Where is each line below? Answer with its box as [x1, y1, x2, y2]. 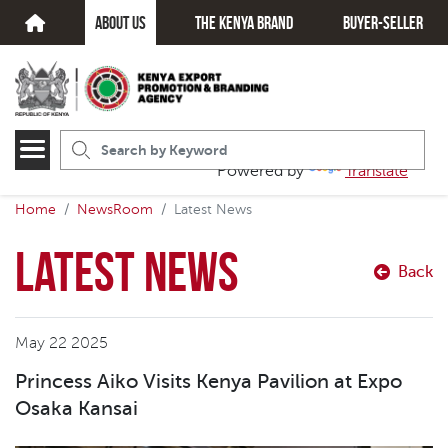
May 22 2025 [15, 334, 108, 352]
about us [94, 12, 146, 33]
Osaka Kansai [15, 397, 138, 420]
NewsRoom [77, 202, 153, 217]
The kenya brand [195, 12, 294, 33]
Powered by [217, 162, 308, 180]
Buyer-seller [342, 12, 423, 33]
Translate [345, 162, 408, 180]
